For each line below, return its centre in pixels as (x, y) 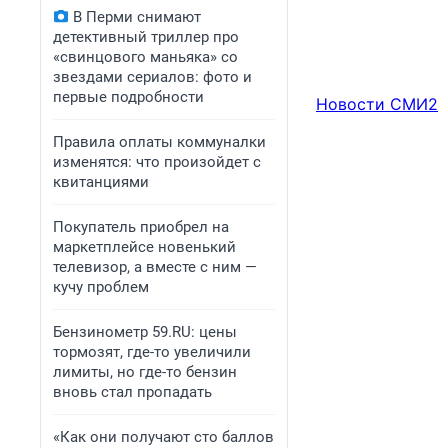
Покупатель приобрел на (141, 227)
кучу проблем (101, 287)
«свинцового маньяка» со (145, 57)
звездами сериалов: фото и (152, 77)
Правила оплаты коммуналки (159, 142)
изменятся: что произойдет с (157, 162)
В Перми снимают (137, 17)
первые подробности (128, 97)
